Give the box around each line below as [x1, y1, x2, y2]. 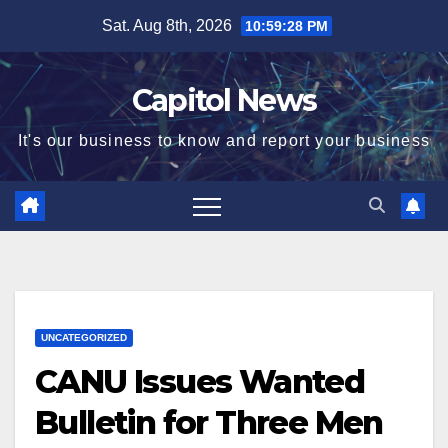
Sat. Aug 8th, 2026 [101, 17, 236, 34]
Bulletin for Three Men [35, 403, 383, 442]
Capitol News [131, 82, 317, 119]
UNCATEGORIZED [41, 332, 127, 343]
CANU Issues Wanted [35, 362, 365, 401]
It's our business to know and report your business [17, 132, 430, 149]
